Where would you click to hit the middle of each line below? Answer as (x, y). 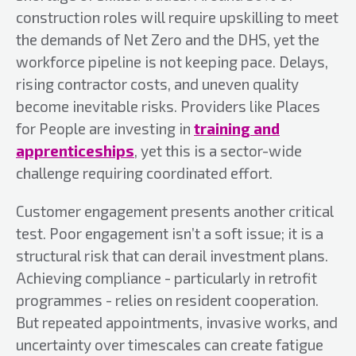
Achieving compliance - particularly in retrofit (166, 278)
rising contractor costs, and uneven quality (157, 84)
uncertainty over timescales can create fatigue (170, 344)
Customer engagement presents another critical (175, 211)
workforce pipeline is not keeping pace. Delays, (172, 62)
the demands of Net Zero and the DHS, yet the (168, 39)
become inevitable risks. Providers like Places (168, 106)
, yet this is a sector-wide (218, 151)
